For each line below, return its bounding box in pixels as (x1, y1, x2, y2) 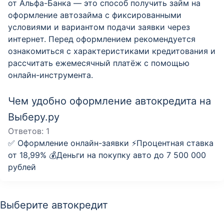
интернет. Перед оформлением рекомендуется (8, 34, 195, 44)
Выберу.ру (8, 111, 59, 123)
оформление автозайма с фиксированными (8, 10, 181, 20)
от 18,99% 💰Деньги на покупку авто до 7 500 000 (8, 150, 206, 160)
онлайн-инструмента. (8, 70, 93, 80)
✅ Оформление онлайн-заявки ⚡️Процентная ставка (8, 138, 213, 148)
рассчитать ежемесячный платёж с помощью (8, 58, 189, 68)
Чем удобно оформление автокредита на (8, 95, 211, 107)
